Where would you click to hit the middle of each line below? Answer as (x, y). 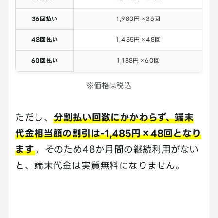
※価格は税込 (109, 86)
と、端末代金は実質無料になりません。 (100, 165)
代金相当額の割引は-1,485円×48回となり (108, 133)
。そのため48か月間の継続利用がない (117, 149)
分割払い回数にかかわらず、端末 (124, 117)
